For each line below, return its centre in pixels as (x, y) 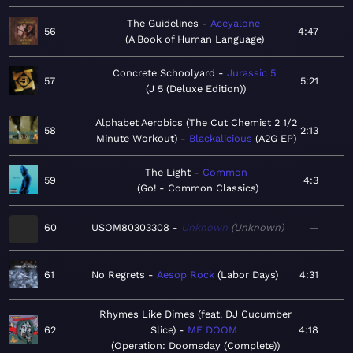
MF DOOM (212, 330)
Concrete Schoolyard (164, 73)
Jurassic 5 (251, 73)
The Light (167, 173)
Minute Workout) (136, 139)
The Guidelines (162, 24)
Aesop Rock (186, 275)
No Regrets (118, 275)
